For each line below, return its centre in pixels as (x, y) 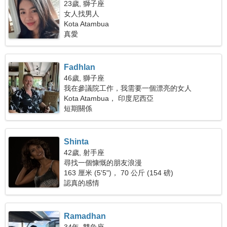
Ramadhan (85, 216)
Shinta (77, 142)
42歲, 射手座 (84, 153)
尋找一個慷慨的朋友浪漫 (103, 163)
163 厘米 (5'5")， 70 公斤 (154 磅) (119, 173)
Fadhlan (80, 67)
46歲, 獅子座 (84, 78)
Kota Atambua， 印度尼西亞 (109, 98)
